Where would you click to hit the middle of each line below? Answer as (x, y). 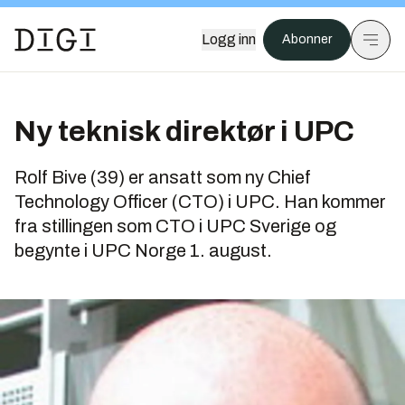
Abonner (307, 39)
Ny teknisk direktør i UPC (184, 132)
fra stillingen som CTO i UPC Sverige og (175, 226)
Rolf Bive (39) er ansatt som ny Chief (163, 177)
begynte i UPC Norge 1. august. (143, 250)
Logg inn (229, 39)
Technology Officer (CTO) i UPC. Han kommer (200, 202)
